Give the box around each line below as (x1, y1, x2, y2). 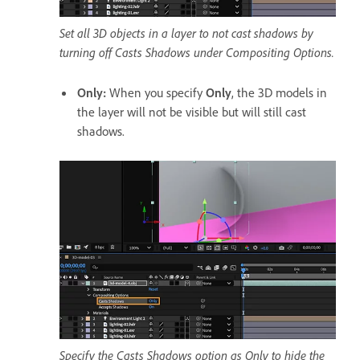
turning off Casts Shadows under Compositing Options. (59, 43, 334, 60)
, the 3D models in (231, 84, 327, 100)
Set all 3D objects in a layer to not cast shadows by (59, 24, 313, 41)
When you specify (106, 84, 206, 100)
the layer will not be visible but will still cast (77, 103, 306, 120)
